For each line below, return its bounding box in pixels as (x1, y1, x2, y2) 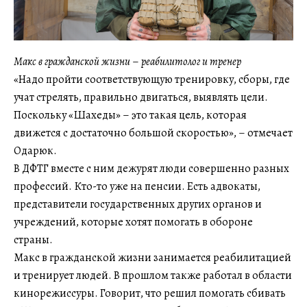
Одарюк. (14, 143, 57, 159)
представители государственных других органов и (14, 197, 262, 212)
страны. (14, 232, 53, 248)
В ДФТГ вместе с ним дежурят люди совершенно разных (14, 161, 289, 177)
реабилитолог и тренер (139, 54, 241, 70)
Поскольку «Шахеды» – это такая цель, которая (14, 108, 247, 123)
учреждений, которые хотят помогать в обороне (14, 214, 253, 230)
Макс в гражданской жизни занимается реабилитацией (14, 250, 291, 266)
